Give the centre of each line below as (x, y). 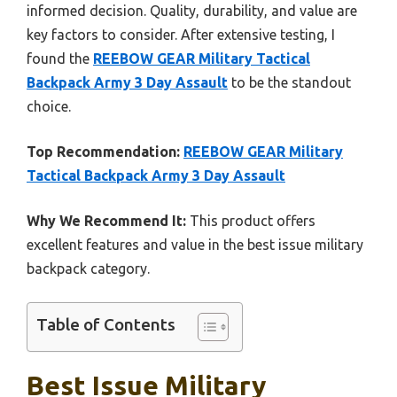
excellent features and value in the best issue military (195, 245)
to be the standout (289, 83)
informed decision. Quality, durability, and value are (192, 11)
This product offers (251, 221)
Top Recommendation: (103, 152)
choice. (49, 107)
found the (60, 59)
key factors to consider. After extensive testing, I (181, 35)
